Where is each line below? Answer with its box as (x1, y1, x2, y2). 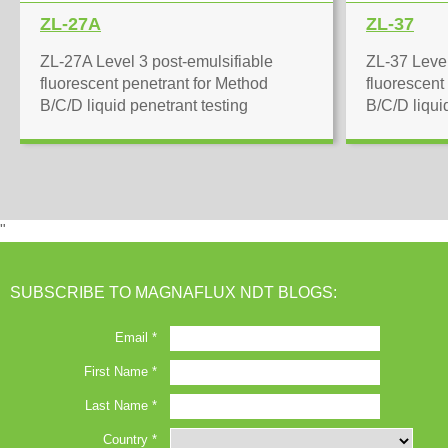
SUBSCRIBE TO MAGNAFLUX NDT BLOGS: (10, 284, 337, 301)
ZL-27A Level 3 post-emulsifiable (40, 53, 273, 70)
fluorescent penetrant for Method (40, 75, 268, 92)
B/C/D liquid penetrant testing (40, 97, 248, 114)
